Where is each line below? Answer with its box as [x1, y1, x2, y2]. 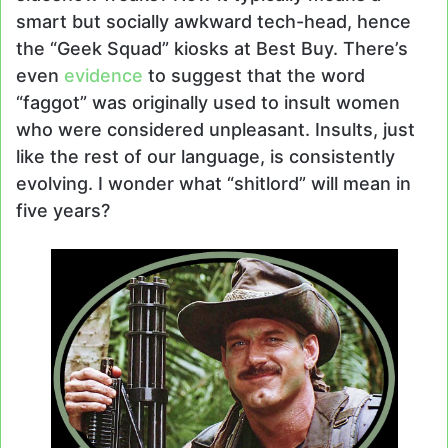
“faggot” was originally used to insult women [16, 92, 400, 114]
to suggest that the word [143, 65, 365, 87]
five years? [16, 200, 110, 222]
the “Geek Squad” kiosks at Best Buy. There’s [16, 38, 408, 60]
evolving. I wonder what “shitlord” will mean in [16, 173, 411, 195]
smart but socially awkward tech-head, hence [16, 11, 411, 33]
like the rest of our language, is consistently [16, 146, 395, 168]
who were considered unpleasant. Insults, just [16, 119, 415, 141]
